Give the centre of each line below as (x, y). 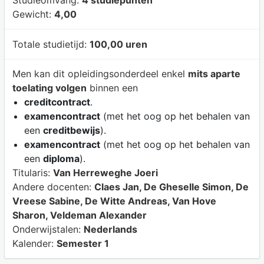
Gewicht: (32, 14)
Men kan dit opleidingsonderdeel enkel (100, 74)
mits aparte (214, 74)
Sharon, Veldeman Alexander (79, 215)
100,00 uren (118, 44)
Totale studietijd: (51, 44)
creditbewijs (71, 131)
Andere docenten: (53, 187)
